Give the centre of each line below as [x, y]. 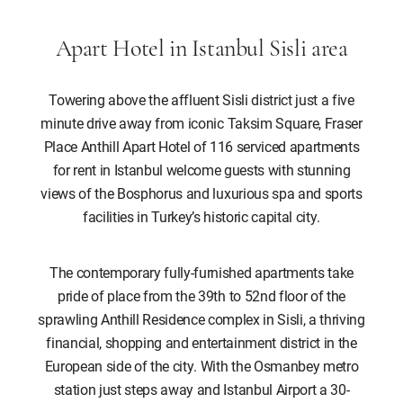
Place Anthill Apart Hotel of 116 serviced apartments [201, 146]
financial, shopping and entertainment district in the [201, 342]
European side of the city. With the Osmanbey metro [201, 366]
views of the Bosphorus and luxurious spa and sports [201, 193]
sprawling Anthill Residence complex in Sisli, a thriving [201, 319]
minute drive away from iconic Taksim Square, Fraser [201, 123]
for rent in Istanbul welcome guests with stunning [201, 170]
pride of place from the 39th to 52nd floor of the [201, 296]
